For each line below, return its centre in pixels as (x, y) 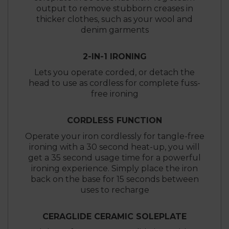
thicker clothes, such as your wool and (114, 19)
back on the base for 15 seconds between (114, 179)
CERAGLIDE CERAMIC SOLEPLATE (114, 217)
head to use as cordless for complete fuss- (114, 83)
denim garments (114, 30)
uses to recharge (114, 190)
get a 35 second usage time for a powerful (114, 158)
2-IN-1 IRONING (114, 57)
